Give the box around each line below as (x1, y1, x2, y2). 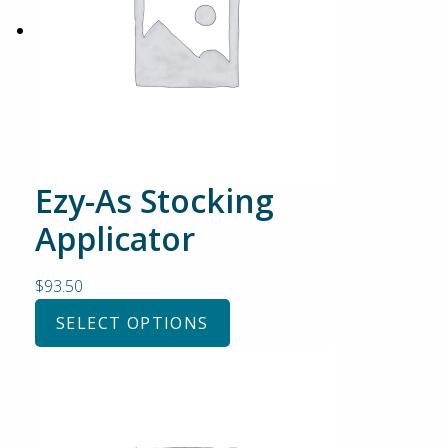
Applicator (35, 217, 195, 260)
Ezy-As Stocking (35, 179, 274, 222)
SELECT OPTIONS (56, 312, 209, 334)
